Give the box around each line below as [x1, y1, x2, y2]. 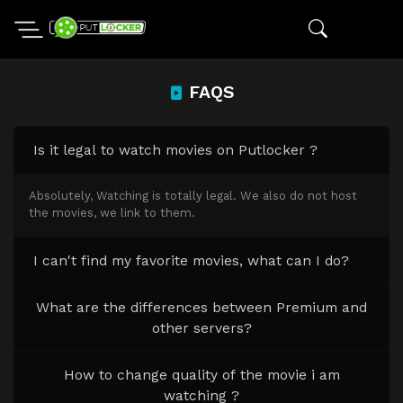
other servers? [151, 318, 252, 336]
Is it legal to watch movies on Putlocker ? [32, 141, 318, 158]
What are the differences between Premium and [36, 298, 367, 316]
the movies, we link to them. [29, 206, 196, 220]
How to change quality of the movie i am [63, 365, 340, 383]
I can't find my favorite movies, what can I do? [32, 251, 349, 269]
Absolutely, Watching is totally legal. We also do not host [29, 189, 358, 203]
